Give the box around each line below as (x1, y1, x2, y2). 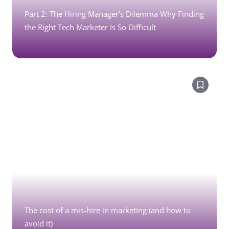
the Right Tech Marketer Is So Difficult (25, 22, 156, 32)
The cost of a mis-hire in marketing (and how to (25, 205, 191, 215)
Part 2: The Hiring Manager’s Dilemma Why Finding (25, 9, 204, 19)
